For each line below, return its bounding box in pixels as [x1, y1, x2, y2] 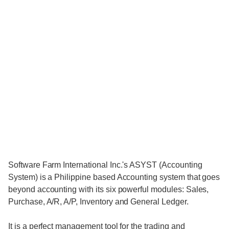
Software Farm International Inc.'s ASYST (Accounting [8, 161, 202, 170]
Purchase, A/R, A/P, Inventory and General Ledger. [8, 197, 189, 207]
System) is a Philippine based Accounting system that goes [8, 173, 220, 182]
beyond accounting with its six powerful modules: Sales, [8, 185, 209, 194]
